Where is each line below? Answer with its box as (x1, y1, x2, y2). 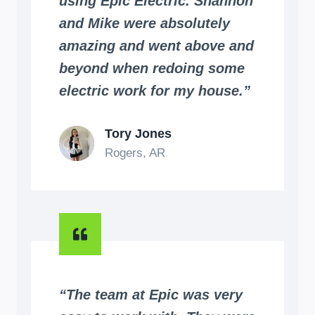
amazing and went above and (59, 37, 254, 53)
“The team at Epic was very (59, 286, 243, 302)
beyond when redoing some (59, 60, 245, 76)
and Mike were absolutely (59, 15, 230, 31)
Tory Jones (105, 126, 172, 141)
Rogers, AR (105, 146, 165, 160)
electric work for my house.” (59, 82, 250, 98)
